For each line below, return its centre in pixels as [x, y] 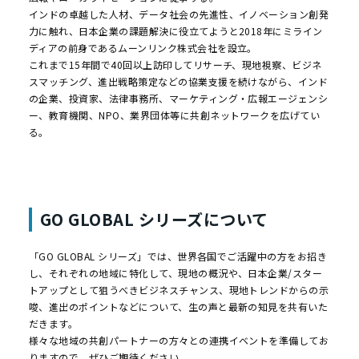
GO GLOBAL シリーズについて [154, 220]
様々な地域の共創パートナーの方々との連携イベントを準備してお [179, 341]
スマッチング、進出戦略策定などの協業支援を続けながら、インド [178, 82]
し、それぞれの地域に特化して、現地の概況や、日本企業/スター [175, 273]
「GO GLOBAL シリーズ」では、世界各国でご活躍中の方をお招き [178, 256]
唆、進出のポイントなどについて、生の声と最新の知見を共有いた [178, 307]
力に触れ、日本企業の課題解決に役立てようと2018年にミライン [175, 31]
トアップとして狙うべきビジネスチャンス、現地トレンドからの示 [179, 290]
